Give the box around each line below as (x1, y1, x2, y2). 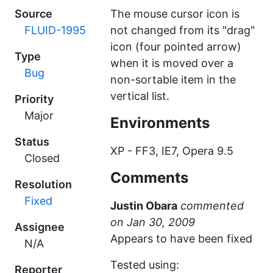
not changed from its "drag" (110, 24, 255, 37)
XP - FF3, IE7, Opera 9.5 (110, 144, 234, 157)
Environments (110, 114, 210, 132)
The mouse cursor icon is (110, 7, 240, 20)
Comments (110, 169, 189, 186)
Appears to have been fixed (110, 232, 253, 245)
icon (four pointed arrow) (110, 40, 242, 53)
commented (180, 199, 244, 212)
